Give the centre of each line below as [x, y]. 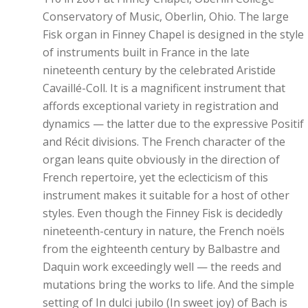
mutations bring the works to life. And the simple [168, 285]
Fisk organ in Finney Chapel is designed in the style [173, 34]
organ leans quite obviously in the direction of [161, 159]
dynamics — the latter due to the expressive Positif [173, 124]
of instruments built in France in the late [146, 52]
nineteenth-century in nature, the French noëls [164, 231]
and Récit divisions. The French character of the [164, 142]
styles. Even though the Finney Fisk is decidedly [163, 213]
